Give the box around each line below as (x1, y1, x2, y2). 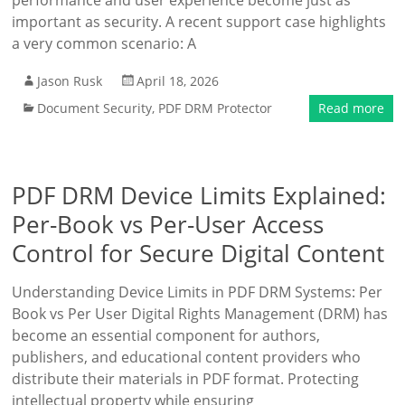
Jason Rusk (37, 72, 103, 89)
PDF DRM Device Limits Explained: (12, 179, 387, 212)
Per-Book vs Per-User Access (12, 208, 325, 240)
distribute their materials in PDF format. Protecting (12, 369, 360, 389)
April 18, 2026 (137, 72, 220, 89)
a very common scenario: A (12, 33, 197, 53)
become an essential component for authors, (12, 325, 321, 345)
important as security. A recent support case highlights (12, 12, 387, 32)
